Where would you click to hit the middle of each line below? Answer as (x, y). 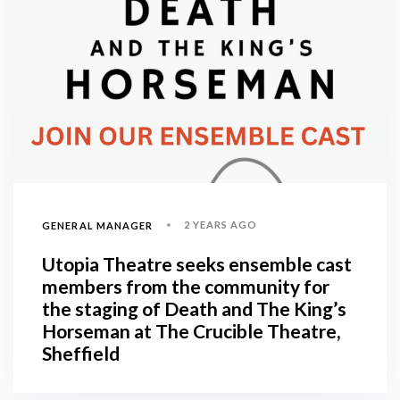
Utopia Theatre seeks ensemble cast (197, 264)
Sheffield (81, 354)
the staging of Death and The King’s (194, 309)
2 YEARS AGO (221, 225)
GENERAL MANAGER (98, 225)
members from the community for (186, 287)
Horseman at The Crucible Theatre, (191, 331)
